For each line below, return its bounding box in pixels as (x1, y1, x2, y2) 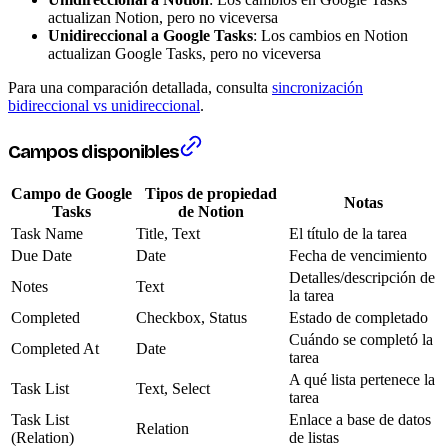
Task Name (11, 224, 83, 242)
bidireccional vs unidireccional (8, 97, 200, 115)
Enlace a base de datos (289, 410, 431, 428)
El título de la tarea (289, 224, 407, 242)
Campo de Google (11, 184, 132, 202)
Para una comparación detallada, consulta (8, 79, 272, 97)
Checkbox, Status (136, 308, 247, 326)
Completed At (11, 339, 99, 357)
